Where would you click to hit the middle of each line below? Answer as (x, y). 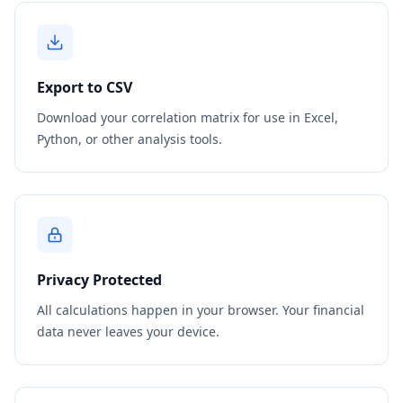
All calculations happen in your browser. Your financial (201, 310)
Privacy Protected (99, 280)
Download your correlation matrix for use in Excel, (188, 117)
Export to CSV (85, 87)
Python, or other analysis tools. (130, 139)
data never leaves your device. (128, 331)
